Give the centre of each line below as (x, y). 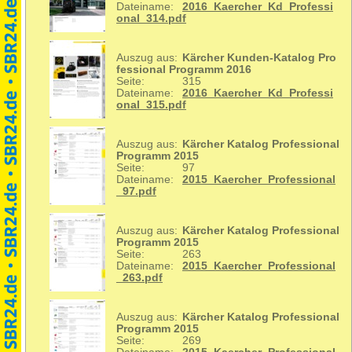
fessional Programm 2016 (184, 70)
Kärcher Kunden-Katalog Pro (259, 58)
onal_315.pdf (151, 105)
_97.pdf (136, 192)
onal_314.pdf (151, 19)
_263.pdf (139, 278)
